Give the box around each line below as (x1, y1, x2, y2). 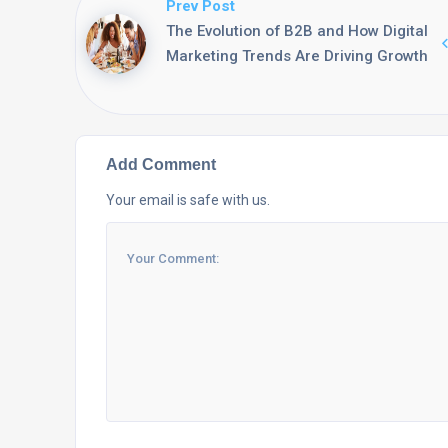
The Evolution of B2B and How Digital (166, 21, 428, 40)
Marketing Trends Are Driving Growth (166, 46, 428, 65)
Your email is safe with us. (106, 191, 270, 208)
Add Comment (106, 154, 216, 173)
